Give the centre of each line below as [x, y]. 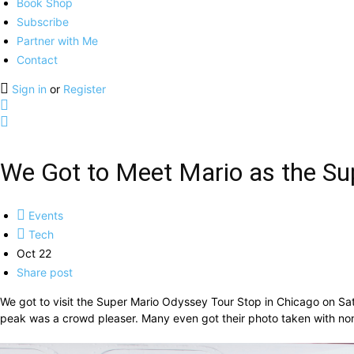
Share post [45, 272]
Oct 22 [34, 253]
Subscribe [43, 22]
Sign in [31, 89]
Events [44, 215]
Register [85, 89]
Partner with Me [57, 41]
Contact [37, 60]
